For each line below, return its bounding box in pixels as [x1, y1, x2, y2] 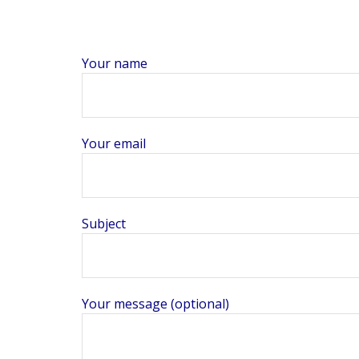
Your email [82, 135, 146, 152]
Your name [82, 54, 147, 72]
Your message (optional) [82, 295, 229, 313]
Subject [82, 215, 126, 232]
